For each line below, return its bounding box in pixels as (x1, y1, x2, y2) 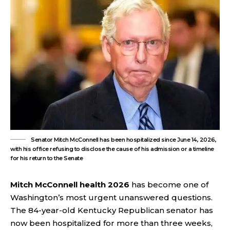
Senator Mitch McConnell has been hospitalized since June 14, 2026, (31, 136, 216, 143)
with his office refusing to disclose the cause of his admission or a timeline (10, 145, 214, 152)
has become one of (129, 180, 208, 189)
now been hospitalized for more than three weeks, (10, 218, 213, 228)
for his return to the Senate (10, 155, 83, 162)
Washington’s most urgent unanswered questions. (10, 193, 213, 202)
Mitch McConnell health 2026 (10, 180, 129, 189)
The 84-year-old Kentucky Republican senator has (10, 205, 213, 215)
